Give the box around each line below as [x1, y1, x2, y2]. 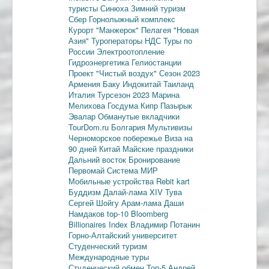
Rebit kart [156, 175, 190, 187]
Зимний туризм [131, 2, 186, 14]
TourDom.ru [68, 121, 111, 133]
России [68, 45, 97, 57]
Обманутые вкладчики [98, 110, 180, 122]
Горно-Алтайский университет [68, 229, 177, 241]
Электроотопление [97, 45, 165, 57]
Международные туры [68, 250, 149, 262]
